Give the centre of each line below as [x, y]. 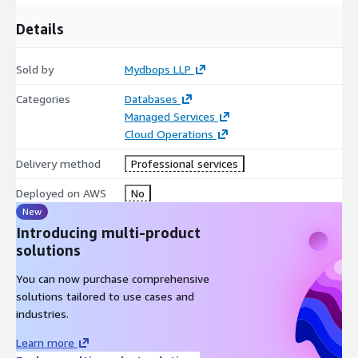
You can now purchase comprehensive [113, 278]
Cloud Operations [169, 133]
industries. [42, 313]
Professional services [184, 163]
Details [40, 28]
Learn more [45, 342]
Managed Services [169, 116]
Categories [43, 98]
